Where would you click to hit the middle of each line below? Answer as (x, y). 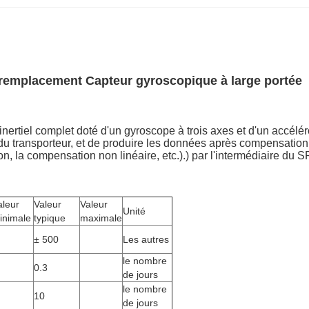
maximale (101, 218)
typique (50, 218)
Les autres (146, 239)
